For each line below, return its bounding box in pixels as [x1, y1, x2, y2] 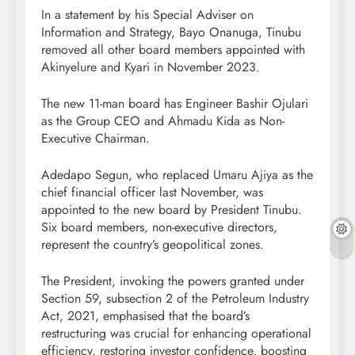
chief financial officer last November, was [41, 183, 263, 202]
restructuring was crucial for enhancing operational [41, 324, 311, 343]
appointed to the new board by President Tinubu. [41, 200, 302, 219]
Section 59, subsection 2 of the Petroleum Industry [41, 289, 309, 308]
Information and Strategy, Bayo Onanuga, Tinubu [41, 23, 301, 42]
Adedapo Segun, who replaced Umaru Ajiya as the [41, 166, 313, 185]
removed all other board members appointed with [41, 40, 305, 59]
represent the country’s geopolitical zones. [41, 235, 264, 254]
